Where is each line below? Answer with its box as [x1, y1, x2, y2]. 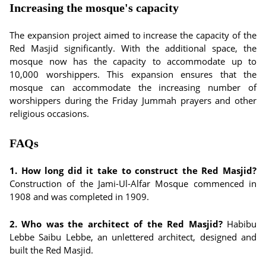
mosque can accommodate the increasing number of [9, 81, 256, 93]
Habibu [222, 218, 257, 230]
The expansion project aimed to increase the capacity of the [9, 29, 256, 41]
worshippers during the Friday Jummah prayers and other [9, 94, 256, 106]
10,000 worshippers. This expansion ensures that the [9, 68, 256, 80]
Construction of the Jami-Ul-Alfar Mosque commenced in [9, 178, 256, 189]
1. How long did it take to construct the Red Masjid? [9, 164, 256, 176]
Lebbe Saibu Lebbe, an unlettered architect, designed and [9, 231, 256, 243]
